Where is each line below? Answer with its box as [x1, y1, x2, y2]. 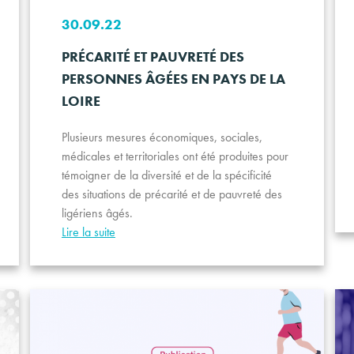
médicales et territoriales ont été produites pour [61, 148, 288, 165]
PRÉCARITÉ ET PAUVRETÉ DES [61, 47, 244, 66]
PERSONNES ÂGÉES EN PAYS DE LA [61, 70, 285, 88]
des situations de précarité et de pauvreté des [61, 186, 282, 203]
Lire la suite [61, 224, 115, 241]
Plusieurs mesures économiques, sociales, [61, 129, 262, 146]
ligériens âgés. [61, 205, 133, 222]
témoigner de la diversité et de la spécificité [61, 167, 272, 184]
